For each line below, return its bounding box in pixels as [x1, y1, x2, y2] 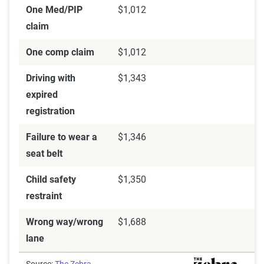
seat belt [26, 148, 62, 160]
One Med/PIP [26, 4, 82, 16]
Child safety [26, 174, 76, 186]
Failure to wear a [26, 131, 97, 143]
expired [26, 89, 58, 101]
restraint [26, 190, 62, 202]
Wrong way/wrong [26, 216, 103, 228]
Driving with [26, 72, 75, 84]
